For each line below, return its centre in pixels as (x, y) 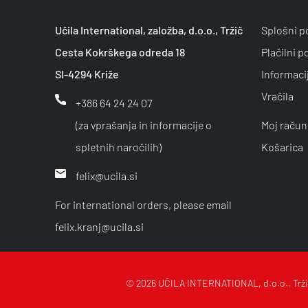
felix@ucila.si (106, 176)
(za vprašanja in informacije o (143, 125)
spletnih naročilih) (118, 147)
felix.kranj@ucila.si (99, 227)
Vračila (277, 96)
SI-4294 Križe (87, 74)
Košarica (282, 147)
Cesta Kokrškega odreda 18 (120, 52)
